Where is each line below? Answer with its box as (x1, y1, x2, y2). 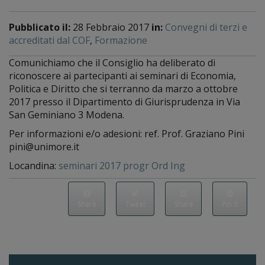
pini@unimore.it (9, 140, 79, 153)
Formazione (95, 34, 147, 47)
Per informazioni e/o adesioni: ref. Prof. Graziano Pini (9, 127, 244, 140)
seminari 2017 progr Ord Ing (59, 159, 185, 172)
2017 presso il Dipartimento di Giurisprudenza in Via (9, 95, 240, 108)
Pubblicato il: (9, 21, 70, 34)
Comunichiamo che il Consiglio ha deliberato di (9, 56, 215, 69)
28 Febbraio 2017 (70, 21, 151, 34)
